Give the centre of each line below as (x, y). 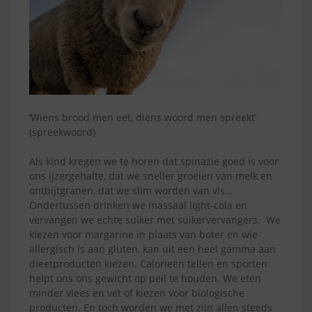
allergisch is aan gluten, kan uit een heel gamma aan (153, 249)
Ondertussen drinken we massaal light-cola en (138, 205)
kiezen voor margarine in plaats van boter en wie (143, 235)
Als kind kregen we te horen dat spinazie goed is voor (154, 162)
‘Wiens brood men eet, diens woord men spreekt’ (143, 118)
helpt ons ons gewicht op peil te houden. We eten (145, 279)
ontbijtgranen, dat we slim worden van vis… (131, 191)
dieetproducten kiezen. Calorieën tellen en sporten (148, 264)
